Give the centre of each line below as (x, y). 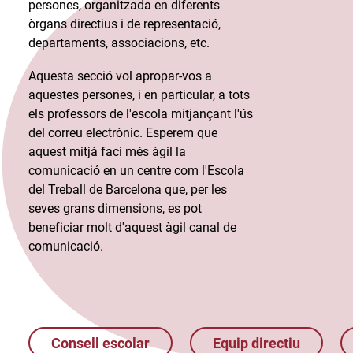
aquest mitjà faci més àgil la (107, 152)
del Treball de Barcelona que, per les (128, 190)
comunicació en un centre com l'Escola (136, 171)
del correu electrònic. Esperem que (123, 133)
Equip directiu (256, 343)
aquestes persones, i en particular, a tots (139, 95)
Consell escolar (100, 343)
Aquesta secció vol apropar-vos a (120, 76)
